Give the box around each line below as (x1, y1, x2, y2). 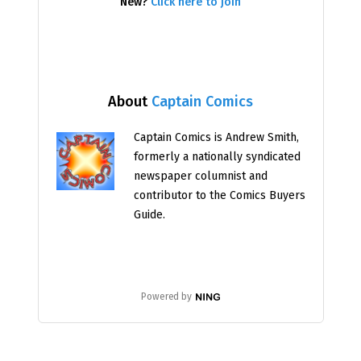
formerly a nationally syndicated (133, 149, 301, 164)
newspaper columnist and (133, 168, 268, 183)
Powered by (141, 290, 192, 302)
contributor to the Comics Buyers (133, 188, 305, 202)
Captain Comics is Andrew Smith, (133, 130, 299, 144)
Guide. (133, 207, 165, 222)
